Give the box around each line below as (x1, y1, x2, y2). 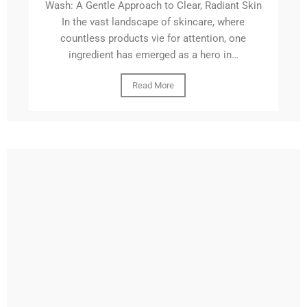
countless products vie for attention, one (60, 32, 247, 45)
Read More (132, 80, 175, 91)
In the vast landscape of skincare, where (62, 16, 245, 29)
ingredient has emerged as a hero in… (68, 49, 238, 62)
